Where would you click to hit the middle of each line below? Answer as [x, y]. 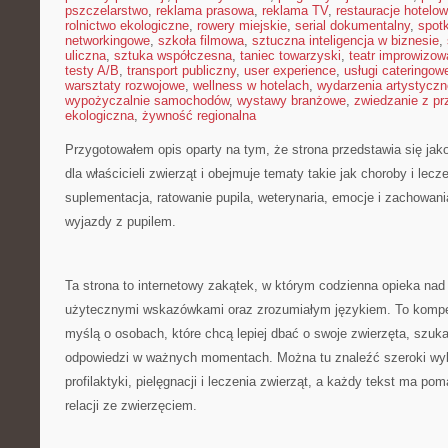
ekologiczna [99, 115]
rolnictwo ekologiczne [127, 25]
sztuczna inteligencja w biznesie [345, 40]
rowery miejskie [242, 25]
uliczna [85, 55]
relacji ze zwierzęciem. [131, 405]
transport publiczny [181, 70]
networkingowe [107, 40]
